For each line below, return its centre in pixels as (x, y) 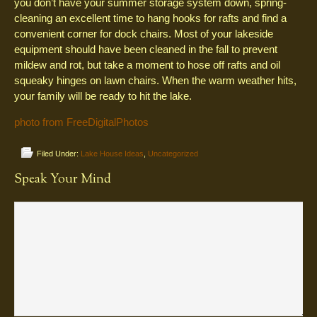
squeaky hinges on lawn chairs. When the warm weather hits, (155, 80)
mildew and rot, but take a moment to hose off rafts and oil (147, 65)
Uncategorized (173, 154)
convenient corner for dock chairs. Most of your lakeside (144, 34)
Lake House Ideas (112, 154)
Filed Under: (59, 154)
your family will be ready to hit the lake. (103, 96)
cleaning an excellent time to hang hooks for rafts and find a (150, 18)
